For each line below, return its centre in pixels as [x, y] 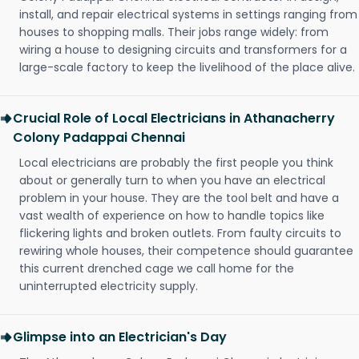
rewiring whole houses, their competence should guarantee [186, 251]
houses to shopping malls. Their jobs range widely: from [174, 32]
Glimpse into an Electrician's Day [120, 337]
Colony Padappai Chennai [99, 138]
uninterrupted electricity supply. [109, 286]
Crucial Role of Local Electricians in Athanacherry [174, 119]
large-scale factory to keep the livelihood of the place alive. [187, 68]
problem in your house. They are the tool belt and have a [179, 198]
